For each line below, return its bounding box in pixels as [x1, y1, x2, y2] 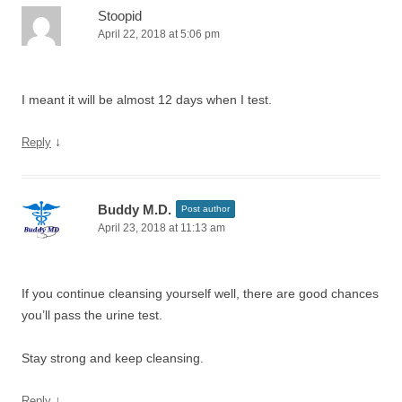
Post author [181, 204, 230, 214]
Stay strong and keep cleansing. [22, 351, 204, 365]
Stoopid [98, 8, 142, 23]
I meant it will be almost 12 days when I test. [22, 92, 272, 107]
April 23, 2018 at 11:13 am [98, 222, 225, 234]
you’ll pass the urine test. [22, 308, 162, 322]
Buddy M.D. [98, 202, 171, 217]
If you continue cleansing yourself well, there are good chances [22, 286, 379, 301]
